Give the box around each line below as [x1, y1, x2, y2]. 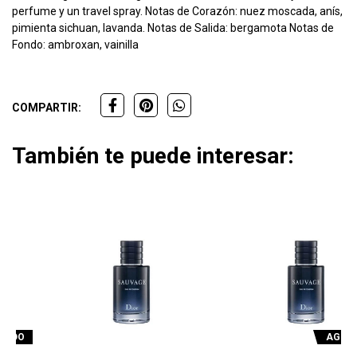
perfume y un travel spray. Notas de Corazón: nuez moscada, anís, [12, 5, 343, 18]
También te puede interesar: [12, 143, 294, 170]
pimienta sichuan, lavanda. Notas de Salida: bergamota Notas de [12, 22, 334, 35]
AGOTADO [285, 331, 333, 343]
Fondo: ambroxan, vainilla [12, 38, 139, 52]
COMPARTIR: [12, 101, 81, 115]
